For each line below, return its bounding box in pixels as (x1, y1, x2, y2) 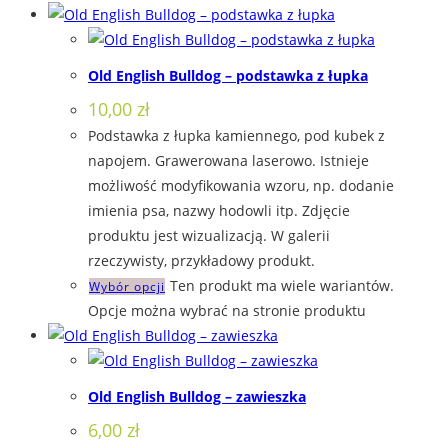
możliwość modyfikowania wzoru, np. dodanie (88, 175, 394, 195)
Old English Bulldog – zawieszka (88, 387, 306, 407)
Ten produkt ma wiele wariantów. (170, 275, 394, 295)
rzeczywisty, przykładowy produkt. (88, 250, 315, 270)
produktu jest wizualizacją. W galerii (88, 225, 330, 245)
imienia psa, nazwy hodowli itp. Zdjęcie (88, 200, 350, 220)
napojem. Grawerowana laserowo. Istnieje (88, 150, 369, 170)
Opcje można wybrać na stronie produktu (88, 300, 366, 320)
